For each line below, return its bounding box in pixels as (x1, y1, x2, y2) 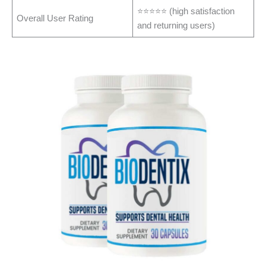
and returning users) (137, 21, 216, 31)
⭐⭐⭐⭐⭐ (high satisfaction (137, 7, 235, 17)
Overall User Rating (17, 14, 94, 24)
